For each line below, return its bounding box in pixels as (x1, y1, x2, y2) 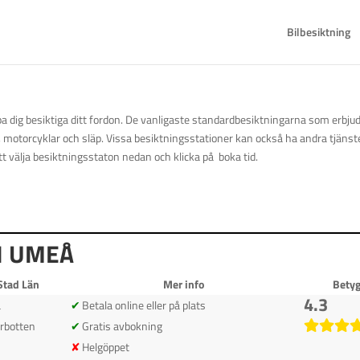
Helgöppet (82, 338, 130, 355)
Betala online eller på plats (82, 297, 207, 313)
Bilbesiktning (286, 23, 350, 40)
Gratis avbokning (82, 317, 163, 334)
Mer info (162, 276, 204, 292)
